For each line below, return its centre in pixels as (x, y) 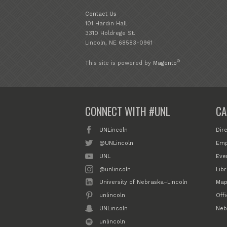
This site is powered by (119, 63)
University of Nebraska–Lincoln (144, 182)
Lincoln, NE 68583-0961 (119, 43)
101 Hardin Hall (106, 24)
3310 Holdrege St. (110, 33)
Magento (165, 63)
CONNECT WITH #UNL (128, 111)
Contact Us (101, 14)
